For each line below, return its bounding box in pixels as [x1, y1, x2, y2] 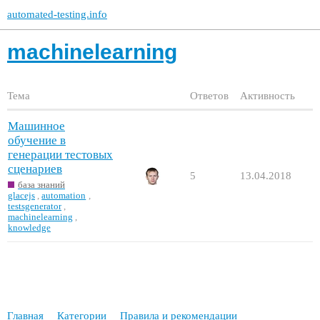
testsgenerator [8, 200, 61, 211]
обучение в [8, 134, 66, 148]
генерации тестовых [8, 148, 113, 162]
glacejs [8, 189, 35, 201]
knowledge [8, 221, 51, 233]
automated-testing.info [7, 9, 107, 20]
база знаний [18, 179, 65, 190]
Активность [240, 90, 295, 102]
